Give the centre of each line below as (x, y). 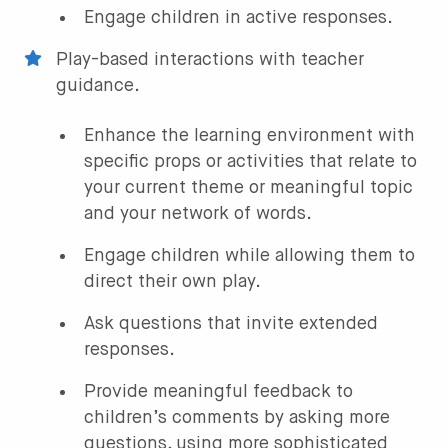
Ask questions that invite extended (231, 323)
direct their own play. (172, 281)
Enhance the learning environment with (249, 135)
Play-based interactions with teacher (210, 59)
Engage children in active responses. (238, 17)
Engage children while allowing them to (249, 255)
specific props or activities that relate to (250, 161)
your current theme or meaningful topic (248, 187)
